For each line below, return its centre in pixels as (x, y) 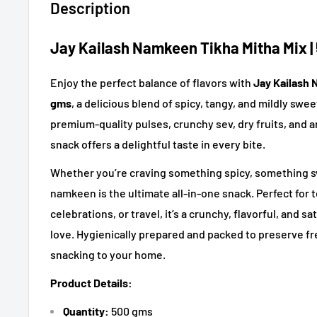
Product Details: (91, 283)
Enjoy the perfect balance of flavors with (152, 82)
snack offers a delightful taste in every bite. (158, 144)
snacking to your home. (108, 254)
